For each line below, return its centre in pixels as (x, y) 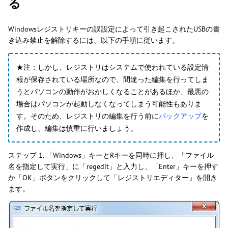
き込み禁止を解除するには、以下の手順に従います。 (94, 40)
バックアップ (180, 116)
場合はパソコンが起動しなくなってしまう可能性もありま (109, 104)
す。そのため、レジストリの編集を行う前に (88, 116)
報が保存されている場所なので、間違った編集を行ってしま (112, 80)
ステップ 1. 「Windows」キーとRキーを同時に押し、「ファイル (111, 155)
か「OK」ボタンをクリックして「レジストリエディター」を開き (113, 178)
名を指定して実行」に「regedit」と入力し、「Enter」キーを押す (113, 167)
